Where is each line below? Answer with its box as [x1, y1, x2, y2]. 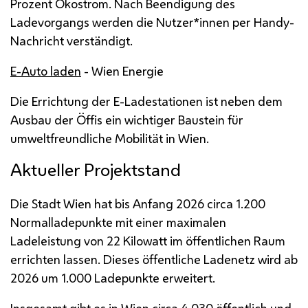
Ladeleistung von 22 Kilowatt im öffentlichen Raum [10, 232, 285, 249]
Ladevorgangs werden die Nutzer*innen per [10, 13, 254, 30]
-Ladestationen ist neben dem [120, 92, 283, 109]
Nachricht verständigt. [10, 32, 133, 49]
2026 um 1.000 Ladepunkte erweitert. [10, 269, 215, 286]
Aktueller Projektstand [10, 157, 181, 181]
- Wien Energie [81, 62, 164, 79]
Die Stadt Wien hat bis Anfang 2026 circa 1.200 [10, 195, 265, 212]
